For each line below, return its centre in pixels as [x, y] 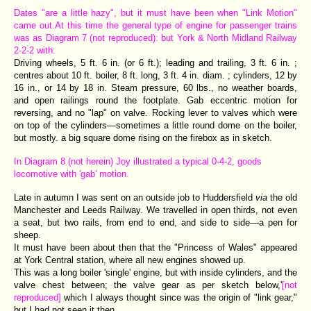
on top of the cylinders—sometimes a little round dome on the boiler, [155, 125]
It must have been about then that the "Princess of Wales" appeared [155, 247]
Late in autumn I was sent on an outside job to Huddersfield [135, 197]
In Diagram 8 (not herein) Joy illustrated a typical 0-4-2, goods [138, 161]
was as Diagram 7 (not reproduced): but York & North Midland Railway [155, 37]
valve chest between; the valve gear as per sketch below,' [148, 285]
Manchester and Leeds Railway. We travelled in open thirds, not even [155, 210]
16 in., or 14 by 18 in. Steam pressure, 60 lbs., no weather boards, [155, 87]
